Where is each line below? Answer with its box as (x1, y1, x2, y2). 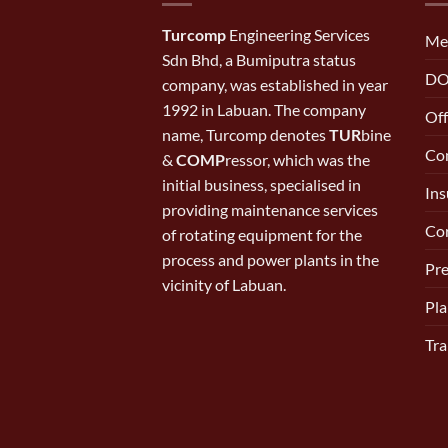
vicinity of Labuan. (162, 274, 286, 294)
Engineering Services (226, 24, 370, 44)
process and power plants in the (162, 249, 379, 269)
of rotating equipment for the (162, 224, 362, 244)
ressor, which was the (225, 149, 370, 169)
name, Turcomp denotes (162, 124, 329, 144)
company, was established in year (162, 74, 388, 94)
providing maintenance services (162, 199, 378, 219)
